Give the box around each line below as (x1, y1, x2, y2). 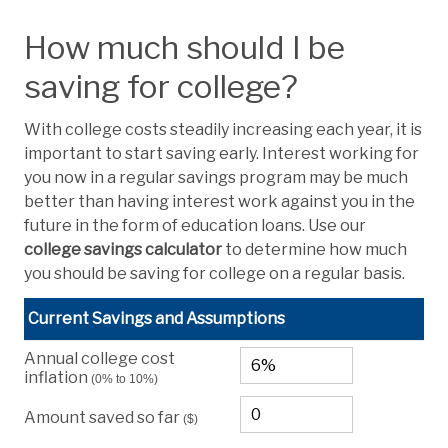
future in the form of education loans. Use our (24, 216, 367, 236)
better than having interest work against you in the (24, 192, 416, 212)
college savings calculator (24, 240, 223, 260)
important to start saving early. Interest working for (24, 144, 420, 164)
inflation (24, 367, 92, 387)
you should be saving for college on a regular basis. (24, 264, 406, 284)
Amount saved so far (24, 407, 184, 427)
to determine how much (222, 240, 408, 260)
